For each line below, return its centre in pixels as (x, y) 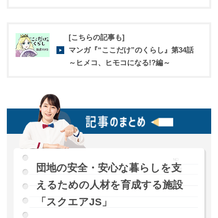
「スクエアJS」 (74, 202)
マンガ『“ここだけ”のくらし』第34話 (131, 50)
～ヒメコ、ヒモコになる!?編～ (119, 62)
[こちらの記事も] (97, 37)
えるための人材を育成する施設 (109, 185)
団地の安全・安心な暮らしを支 (109, 168)
